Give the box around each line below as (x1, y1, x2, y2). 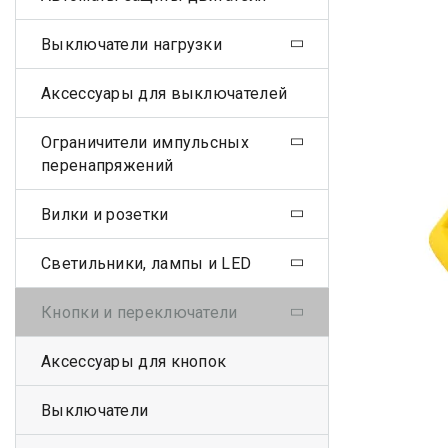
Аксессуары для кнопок (41, 351, 227, 371)
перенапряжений (41, 155, 174, 175)
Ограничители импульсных (41, 132, 249, 152)
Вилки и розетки (41, 204, 169, 224)
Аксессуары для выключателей (41, 83, 288, 103)
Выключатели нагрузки (41, 34, 222, 54)
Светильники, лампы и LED (41, 253, 252, 273)
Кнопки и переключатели (41, 302, 238, 322)
